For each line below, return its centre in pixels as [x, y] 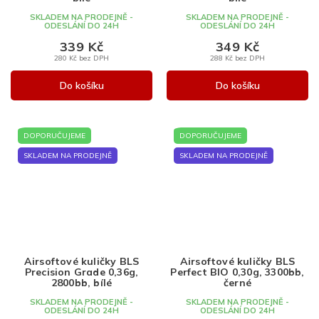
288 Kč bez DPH [237, 58]
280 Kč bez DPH [82, 58]
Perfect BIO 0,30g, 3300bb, [237, 272]
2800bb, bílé [82, 283]
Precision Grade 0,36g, [82, 272]
